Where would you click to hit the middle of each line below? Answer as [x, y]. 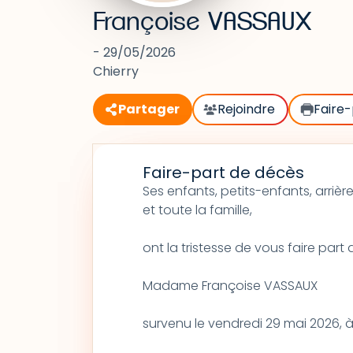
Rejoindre [247, 109]
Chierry [116, 71]
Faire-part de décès [223, 173]
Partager [149, 109]
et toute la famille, [197, 210]
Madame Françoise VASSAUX [230, 286]
